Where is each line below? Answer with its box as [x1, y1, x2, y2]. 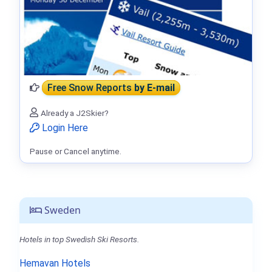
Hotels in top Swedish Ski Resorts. [19, 234, 139, 244]
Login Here [39, 121, 88, 134]
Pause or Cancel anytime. [30, 146, 121, 156]
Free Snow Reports [47, 81, 134, 93]
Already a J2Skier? [41, 107, 109, 118]
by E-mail [134, 81, 175, 93]
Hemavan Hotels [19, 257, 90, 269]
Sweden [42, 203, 81, 217]
